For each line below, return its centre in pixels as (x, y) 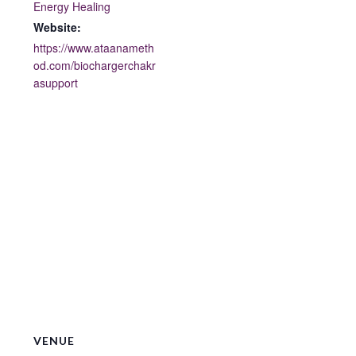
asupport (56, 83)
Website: (58, 27)
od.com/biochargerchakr (95, 66)
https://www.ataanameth (94, 48)
